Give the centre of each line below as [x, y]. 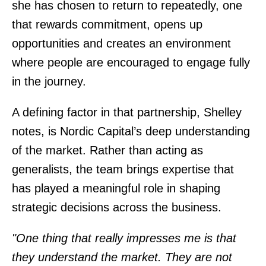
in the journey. [49, 81]
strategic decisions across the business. [117, 207]
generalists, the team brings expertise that [123, 169]
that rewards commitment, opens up [107, 24]
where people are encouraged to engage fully [131, 62]
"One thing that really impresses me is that [124, 238]
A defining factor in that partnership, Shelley [127, 112]
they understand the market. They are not [122, 257]
